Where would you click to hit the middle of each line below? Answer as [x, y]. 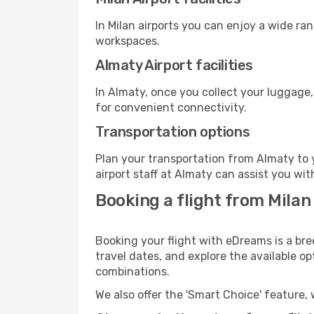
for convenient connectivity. [171, 108]
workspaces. [128, 41]
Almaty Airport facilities [174, 65]
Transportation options [173, 132]
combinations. [132, 272]
